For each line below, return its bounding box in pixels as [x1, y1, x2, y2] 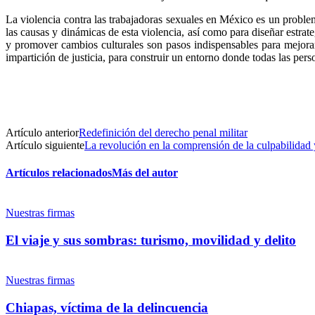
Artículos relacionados [6, 167, 112, 179]
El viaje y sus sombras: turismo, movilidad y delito [6, 233, 296, 248]
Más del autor [112, 167, 178, 179]
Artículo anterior [6, 126, 79, 139]
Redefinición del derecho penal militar [79, 126, 247, 139]
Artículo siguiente [6, 139, 84, 151]
